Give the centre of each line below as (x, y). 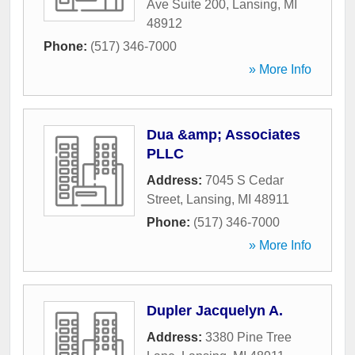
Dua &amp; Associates (223, 135)
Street (163, 200)
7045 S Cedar (244, 181)
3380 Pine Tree (248, 338)
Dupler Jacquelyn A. (215, 311)
